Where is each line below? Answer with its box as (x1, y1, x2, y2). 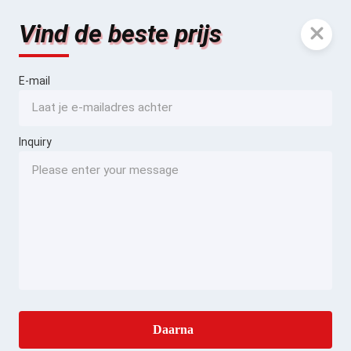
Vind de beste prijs (19, 19, 222, 49)
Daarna (153, 322, 194, 336)
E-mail (19, 74, 50, 87)
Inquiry (19, 136, 52, 148)
